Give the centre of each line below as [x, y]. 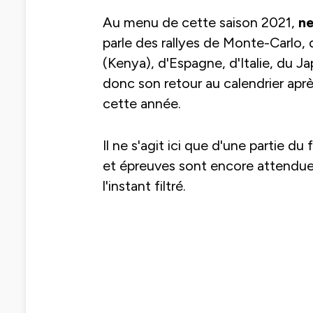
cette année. [142, 103]
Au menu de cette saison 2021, [201, 22]
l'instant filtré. [144, 185]
